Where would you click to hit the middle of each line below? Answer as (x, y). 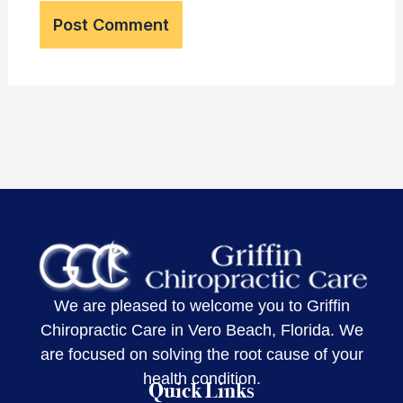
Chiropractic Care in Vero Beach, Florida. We (201, 331)
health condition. (201, 379)
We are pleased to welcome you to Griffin (201, 306)
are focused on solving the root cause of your (201, 355)
